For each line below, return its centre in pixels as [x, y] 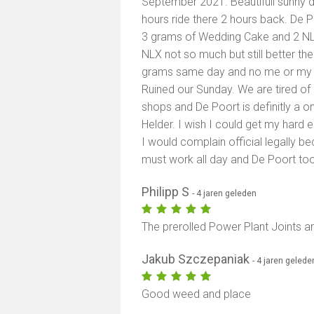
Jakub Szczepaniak [197, 259]
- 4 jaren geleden [225, 193]
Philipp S [167, 192]
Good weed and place [197, 294]
